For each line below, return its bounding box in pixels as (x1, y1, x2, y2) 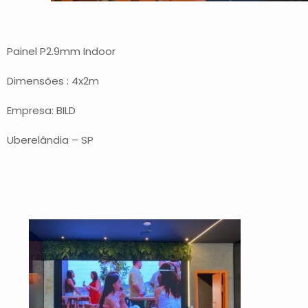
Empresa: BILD (7, 103, 76, 118)
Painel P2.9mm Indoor (7, 44, 118, 59)
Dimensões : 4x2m (7, 74, 99, 89)
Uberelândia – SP (7, 133, 93, 148)
